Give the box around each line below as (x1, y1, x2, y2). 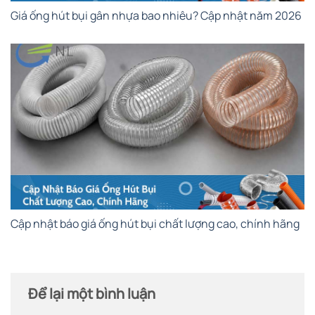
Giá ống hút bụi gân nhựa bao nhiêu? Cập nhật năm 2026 (11, 8, 302, 24)
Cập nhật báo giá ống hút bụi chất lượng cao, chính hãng (11, 215, 300, 231)
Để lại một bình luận (28, 283, 158, 303)
